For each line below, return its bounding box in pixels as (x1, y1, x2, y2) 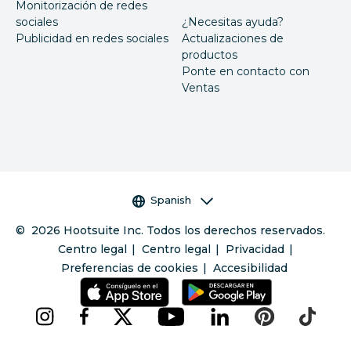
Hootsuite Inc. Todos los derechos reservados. (63, 223, 326, 237)
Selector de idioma (127, 192, 233, 207)
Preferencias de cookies (60, 260, 198, 275)
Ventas (182, 80, 219, 95)
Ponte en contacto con (182, 63, 309, 78)
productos (182, 47, 237, 62)
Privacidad (226, 241, 285, 256)
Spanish (150, 194, 191, 207)
